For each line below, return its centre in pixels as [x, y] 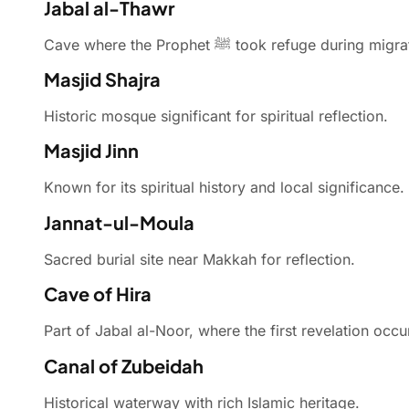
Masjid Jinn [91, 151]
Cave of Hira [98, 294]
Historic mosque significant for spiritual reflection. [216, 115]
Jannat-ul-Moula [119, 222]
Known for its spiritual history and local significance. [224, 188]
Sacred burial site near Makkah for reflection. [199, 259]
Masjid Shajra [102, 79]
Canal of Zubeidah [124, 365]
